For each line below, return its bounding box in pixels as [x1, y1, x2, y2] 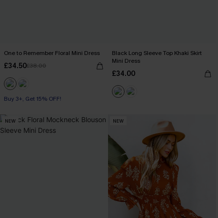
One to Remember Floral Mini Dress [4, 49, 100, 57]
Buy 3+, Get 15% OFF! [4, 95, 61, 103]
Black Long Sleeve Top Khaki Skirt [112, 49, 202, 57]
